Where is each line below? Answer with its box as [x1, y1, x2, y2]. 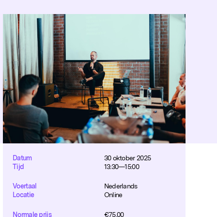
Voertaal [13, 182, 37, 190]
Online [104, 191, 123, 199]
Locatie [13, 191, 34, 199]
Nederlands [104, 182, 138, 190]
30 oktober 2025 [104, 154, 151, 162]
